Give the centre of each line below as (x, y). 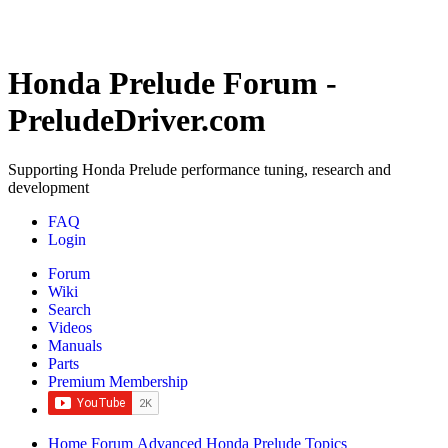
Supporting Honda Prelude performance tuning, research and (199, 169)
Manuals (75, 345)
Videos (70, 327)
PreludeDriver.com (137, 120)
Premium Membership (118, 381)
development (48, 187)
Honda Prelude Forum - (172, 83)
